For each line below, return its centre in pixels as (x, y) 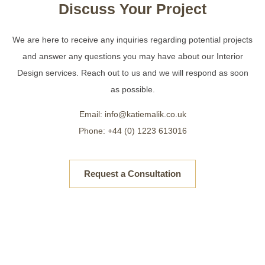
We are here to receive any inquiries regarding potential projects (132, 40)
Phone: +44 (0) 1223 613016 (132, 131)
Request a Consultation (132, 173)
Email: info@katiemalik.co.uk (132, 114)
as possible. (132, 89)
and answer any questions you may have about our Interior (132, 56)
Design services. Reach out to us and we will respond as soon (132, 73)
